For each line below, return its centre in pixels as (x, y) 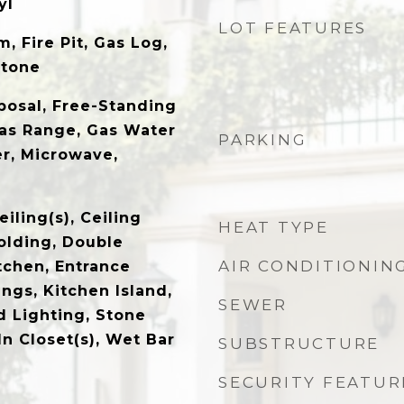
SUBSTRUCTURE (299, 344)
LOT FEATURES (293, 28)
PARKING (263, 140)
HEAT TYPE (274, 227)
